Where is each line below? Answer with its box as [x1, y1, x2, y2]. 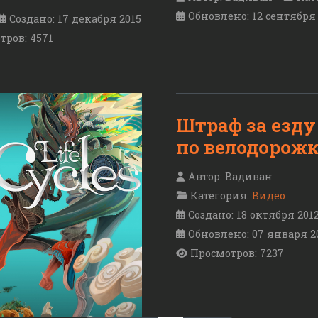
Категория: [187, 188, 252, 202]
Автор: [185, 169, 225, 183]
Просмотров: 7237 [190, 246, 284, 260]
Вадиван [225, 169, 273, 183]
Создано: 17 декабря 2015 [9, 12, 141, 26]
